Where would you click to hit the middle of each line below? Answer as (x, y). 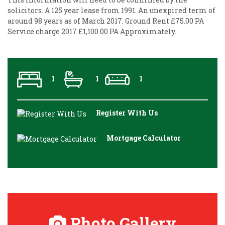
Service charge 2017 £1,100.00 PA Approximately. (92, 31)
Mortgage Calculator (144, 138)
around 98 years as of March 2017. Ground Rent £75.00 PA (106, 21)
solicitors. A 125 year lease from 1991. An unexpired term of (111, 10)
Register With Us (127, 113)
